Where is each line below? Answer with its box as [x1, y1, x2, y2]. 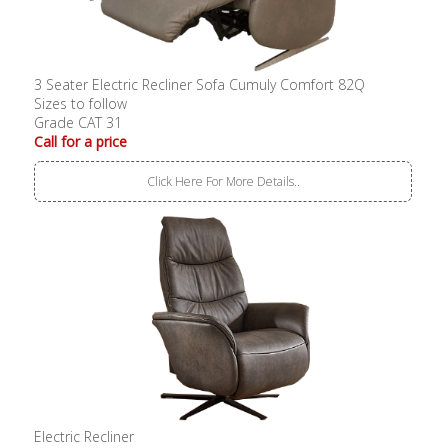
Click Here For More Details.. [146, 172, 300, 190]
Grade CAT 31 [34, 112, 123, 132]
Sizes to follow [34, 93, 128, 113]
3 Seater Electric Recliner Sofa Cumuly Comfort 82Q [34, 74, 366, 94]
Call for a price [34, 131, 128, 151]
